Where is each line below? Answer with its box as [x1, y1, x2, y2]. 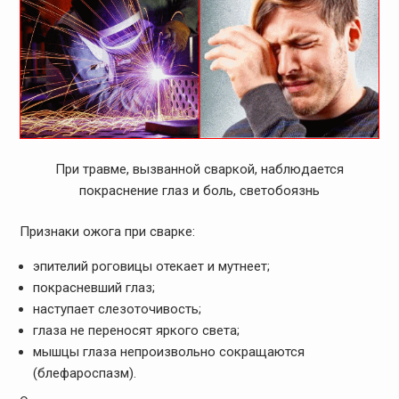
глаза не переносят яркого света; [32, 322, 240, 339]
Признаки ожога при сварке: [19, 224, 195, 240]
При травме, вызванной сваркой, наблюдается [54, 160, 344, 177]
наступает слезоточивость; [32, 301, 201, 318]
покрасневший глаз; [32, 280, 155, 297]
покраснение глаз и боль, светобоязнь [78, 182, 320, 199]
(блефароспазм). [32, 365, 136, 382]
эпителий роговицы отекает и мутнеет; [32, 258, 270, 275]
